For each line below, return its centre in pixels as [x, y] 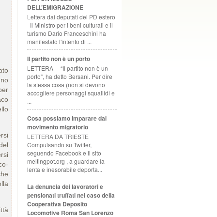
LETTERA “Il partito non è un [68, 68]
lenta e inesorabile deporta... [65, 170]
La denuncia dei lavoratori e [65, 187]
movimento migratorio [58, 127]
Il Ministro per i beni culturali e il [70, 25]
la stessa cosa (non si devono [66, 85]
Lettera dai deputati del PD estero [71, 16]
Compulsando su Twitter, [59, 145]
